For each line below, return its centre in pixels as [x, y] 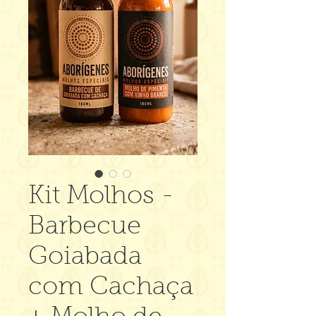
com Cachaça [111, 288]
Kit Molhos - [101, 197]
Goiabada [85, 258]
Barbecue [85, 227]
